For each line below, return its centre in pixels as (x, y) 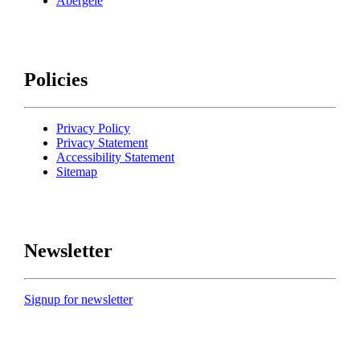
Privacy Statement (102, 143)
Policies (56, 80)
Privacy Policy (93, 129)
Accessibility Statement (115, 157)
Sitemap (77, 172)
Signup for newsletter (78, 299)
